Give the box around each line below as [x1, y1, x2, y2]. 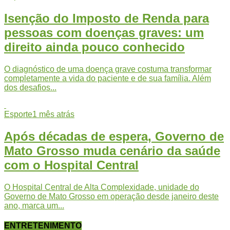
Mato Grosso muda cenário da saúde [4, 143, 220, 158]
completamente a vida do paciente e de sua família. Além [4, 73, 211, 83]
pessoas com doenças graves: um [4, 25, 204, 40]
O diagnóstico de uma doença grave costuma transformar [4, 64, 212, 73]
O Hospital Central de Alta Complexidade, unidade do [4, 182, 199, 191]
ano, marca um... [4, 201, 64, 210]
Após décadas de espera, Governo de [4, 129, 224, 143]
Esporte [4, 109, 32, 119]
